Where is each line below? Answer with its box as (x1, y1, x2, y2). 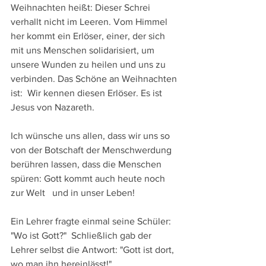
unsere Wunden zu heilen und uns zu (11, 59, 168, 69)
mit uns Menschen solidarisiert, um (11, 45, 157, 55)
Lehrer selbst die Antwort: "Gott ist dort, (11, 245, 176, 255)
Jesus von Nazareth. (11, 102, 94, 112)
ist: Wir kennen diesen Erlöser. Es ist (11, 88, 164, 98)
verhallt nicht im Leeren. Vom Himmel (11, 17, 170, 27)
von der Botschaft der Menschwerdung (11, 145, 174, 155)
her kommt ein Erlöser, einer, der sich (11, 31, 167, 41)
